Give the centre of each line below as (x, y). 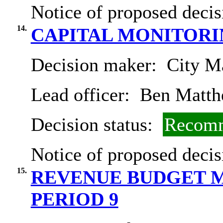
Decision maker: (96, 65)
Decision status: (94, 125)
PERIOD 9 (74, 199)
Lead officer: (83, 95)
